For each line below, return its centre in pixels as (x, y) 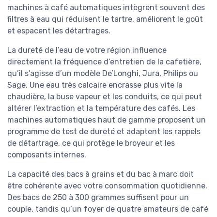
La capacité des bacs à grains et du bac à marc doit (101, 174)
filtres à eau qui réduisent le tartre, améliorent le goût (105, 19)
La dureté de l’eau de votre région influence (87, 50)
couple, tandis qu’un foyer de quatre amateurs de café (108, 209)
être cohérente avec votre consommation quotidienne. (107, 186)
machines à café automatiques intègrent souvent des (106, 7)
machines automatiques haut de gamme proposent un (107, 120)
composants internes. (47, 155)
